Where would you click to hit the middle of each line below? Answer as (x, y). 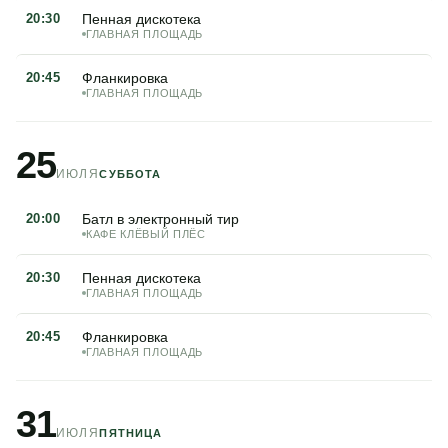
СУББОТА (130, 174)
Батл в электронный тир (160, 219)
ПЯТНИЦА (131, 433)
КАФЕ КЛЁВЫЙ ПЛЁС (146, 234)
